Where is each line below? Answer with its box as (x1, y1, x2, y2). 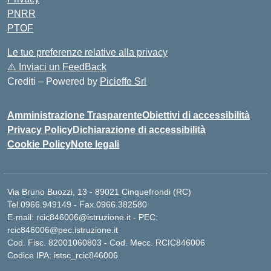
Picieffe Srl (100, 76, 146, 87)
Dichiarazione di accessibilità (73, 125, 206, 135)
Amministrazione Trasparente (7, 110, 142, 120)
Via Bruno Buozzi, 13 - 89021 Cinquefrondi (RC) (7, 187, 191, 197)
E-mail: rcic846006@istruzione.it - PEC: (7, 212, 158, 222)
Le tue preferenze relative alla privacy (7, 47, 168, 57)
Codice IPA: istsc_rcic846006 (7, 250, 118, 260)
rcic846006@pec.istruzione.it (7, 225, 118, 235)
